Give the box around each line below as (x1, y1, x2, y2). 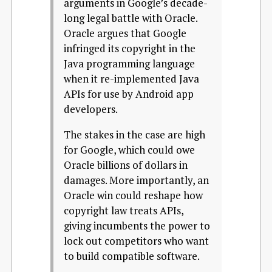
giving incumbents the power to (64, 219, 210, 233)
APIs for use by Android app (64, 87, 194, 101)
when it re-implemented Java (64, 72, 199, 86)
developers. (64, 102, 118, 116)
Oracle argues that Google (64, 26, 186, 40)
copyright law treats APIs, (64, 203, 183, 217)
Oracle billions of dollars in (64, 158, 188, 172)
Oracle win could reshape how (64, 188, 203, 202)
